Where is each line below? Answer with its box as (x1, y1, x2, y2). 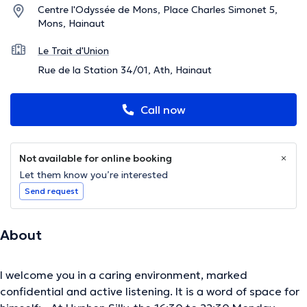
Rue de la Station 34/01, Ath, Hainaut (38, 64, 212, 77)
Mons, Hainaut (38, 17, 105, 30)
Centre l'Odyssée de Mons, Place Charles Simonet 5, (38, 3, 278, 16)
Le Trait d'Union (38, 45, 109, 58)
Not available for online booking (19, 152, 172, 165)
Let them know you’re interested (19, 169, 168, 182)
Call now (140, 103, 186, 117)
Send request (25, 186, 78, 197)
